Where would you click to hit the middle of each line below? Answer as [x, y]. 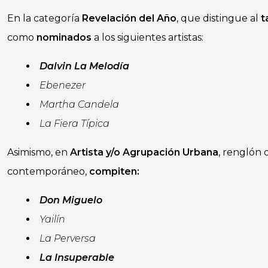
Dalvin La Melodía [84, 66]
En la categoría [45, 18]
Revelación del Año [129, 18]
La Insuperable [77, 258]
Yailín [52, 219]
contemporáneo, [48, 171]
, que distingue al [219, 18]
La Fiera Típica [74, 124]
